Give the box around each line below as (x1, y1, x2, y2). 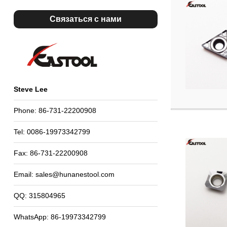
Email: (13, 170, 35, 178)
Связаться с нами (49, 14, 122, 23)
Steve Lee (13, 85, 48, 93)
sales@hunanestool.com (35, 170, 115, 178)
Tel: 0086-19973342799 (13, 127, 90, 136)
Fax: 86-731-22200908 (13, 148, 88, 157)
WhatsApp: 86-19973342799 (13, 212, 106, 221)
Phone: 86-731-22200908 (13, 106, 96, 115)
